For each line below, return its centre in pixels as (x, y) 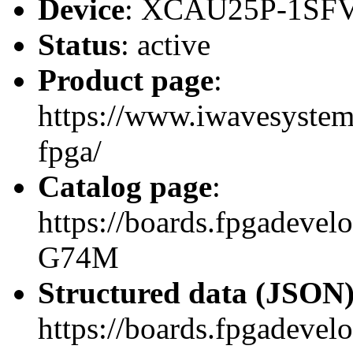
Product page (126, 80)
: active (165, 44)
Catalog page (125, 186)
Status (79, 44)
